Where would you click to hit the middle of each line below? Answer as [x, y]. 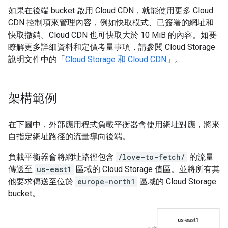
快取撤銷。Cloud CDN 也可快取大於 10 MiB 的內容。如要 [112, 35]
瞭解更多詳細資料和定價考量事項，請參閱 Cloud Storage [112, 47]
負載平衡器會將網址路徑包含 [62, 157]
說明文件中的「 [37, 59]
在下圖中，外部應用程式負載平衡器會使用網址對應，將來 [114, 124]
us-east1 [54, 169]
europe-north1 [106, 181]
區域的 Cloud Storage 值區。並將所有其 [147, 169]
